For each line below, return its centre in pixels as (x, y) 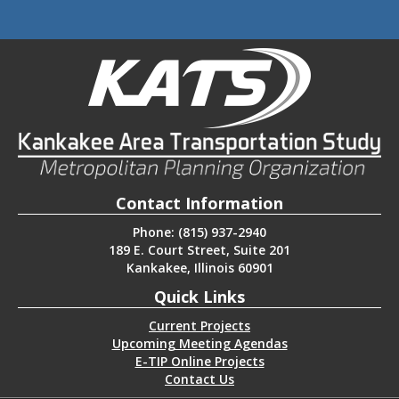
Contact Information (199, 203)
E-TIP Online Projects (199, 361)
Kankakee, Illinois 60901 (199, 267)
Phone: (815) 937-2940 (199, 232)
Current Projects (199, 325)
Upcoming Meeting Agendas (199, 343)
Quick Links (199, 296)
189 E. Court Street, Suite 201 (199, 249)
